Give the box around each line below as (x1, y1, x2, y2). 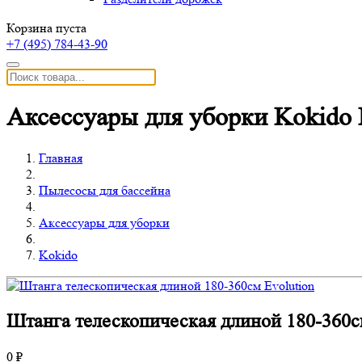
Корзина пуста (6, 20, 86, 36)
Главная (39, 149, 82, 166)
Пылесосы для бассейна (39, 182, 170, 198)
